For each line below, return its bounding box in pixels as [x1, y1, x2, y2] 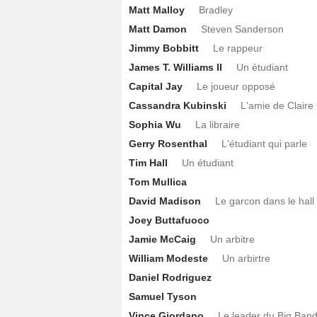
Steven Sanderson [201, 23, 284, 35]
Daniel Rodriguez [129, 271, 212, 283]
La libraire [195, 118, 240, 130]
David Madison [129, 195, 201, 207]
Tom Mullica [129, 175, 187, 188]
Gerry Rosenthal [129, 137, 207, 149]
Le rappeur [213, 42, 263, 54]
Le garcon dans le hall [215, 195, 314, 207]
